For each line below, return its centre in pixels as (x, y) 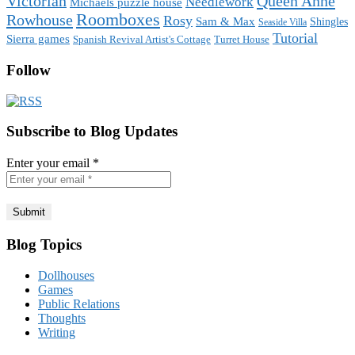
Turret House (242, 40)
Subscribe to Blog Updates (92, 132)
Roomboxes (118, 20)
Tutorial (295, 38)
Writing (57, 332)
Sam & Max (225, 22)
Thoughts (62, 318)
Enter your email (50, 163)
